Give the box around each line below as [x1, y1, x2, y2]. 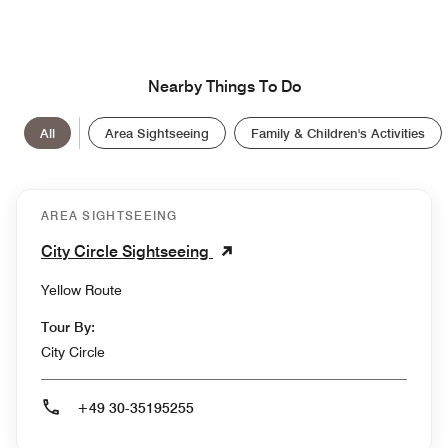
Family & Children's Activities [251, 124, 425, 141]
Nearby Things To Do [147, 76, 301, 96]
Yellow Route [41, 281, 122, 298]
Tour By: [41, 318, 95, 335]
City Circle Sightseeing [41, 241, 213, 261]
